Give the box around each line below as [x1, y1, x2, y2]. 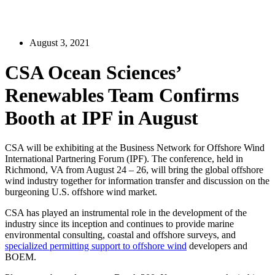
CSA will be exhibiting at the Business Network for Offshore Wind [5, 142, 265, 153]
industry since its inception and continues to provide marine [5, 219, 234, 230]
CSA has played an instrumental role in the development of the [5, 207, 247, 219]
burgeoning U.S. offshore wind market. [5, 187, 157, 198]
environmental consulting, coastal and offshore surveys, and [5, 230, 236, 241]
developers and [187, 241, 247, 252]
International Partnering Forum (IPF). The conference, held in [5, 153, 243, 165]
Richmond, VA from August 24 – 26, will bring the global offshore [5, 165, 263, 176]
